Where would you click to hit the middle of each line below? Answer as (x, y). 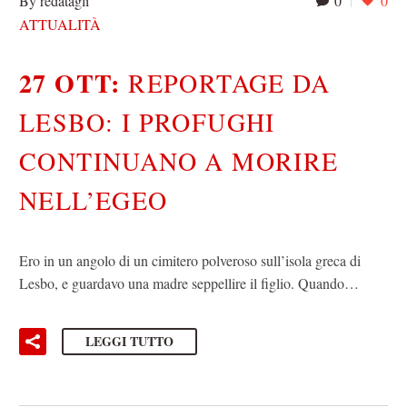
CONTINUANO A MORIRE (179, 161)
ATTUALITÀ (60, 24)
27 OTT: (74, 84)
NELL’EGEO (94, 200)
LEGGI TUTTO (129, 342)
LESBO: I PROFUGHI (147, 122)
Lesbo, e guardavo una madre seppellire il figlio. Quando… (189, 283)
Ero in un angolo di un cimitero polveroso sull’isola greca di (190, 260)
